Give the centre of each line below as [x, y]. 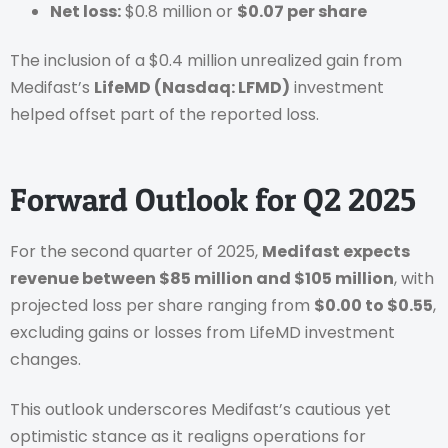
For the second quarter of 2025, [136, 252]
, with [414, 279]
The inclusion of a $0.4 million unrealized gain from [206, 60]
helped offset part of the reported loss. [164, 114]
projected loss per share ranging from [162, 306]
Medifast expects [336, 252]
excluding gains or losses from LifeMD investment [202, 333]
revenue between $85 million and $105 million [202, 279]
